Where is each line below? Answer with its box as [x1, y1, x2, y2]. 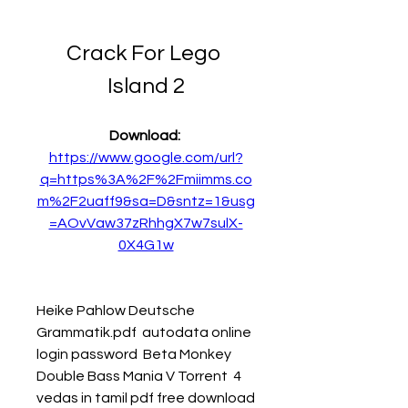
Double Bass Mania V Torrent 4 [36, 369, 241, 383]
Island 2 [107, 75, 185, 97]
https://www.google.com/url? [48, 150, 243, 165]
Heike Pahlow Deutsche [36, 303, 195, 318]
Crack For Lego [66, 42, 220, 65]
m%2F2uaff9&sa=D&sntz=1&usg [36, 194, 255, 209]
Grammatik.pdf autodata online [36, 325, 251, 340]
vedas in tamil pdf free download [36, 391, 255, 405]
